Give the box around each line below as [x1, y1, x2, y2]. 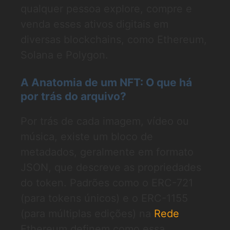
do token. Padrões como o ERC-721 [21, 177, 193, 189]
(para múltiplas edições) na [21, 207, 154, 220]
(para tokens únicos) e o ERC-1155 [21, 192, 188, 204]
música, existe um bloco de [21, 130, 153, 143]
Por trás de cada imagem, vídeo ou [21, 115, 189, 127]
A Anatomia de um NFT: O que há [21, 76, 192, 89]
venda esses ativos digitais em [21, 18, 168, 30]
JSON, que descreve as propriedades [21, 161, 201, 174]
